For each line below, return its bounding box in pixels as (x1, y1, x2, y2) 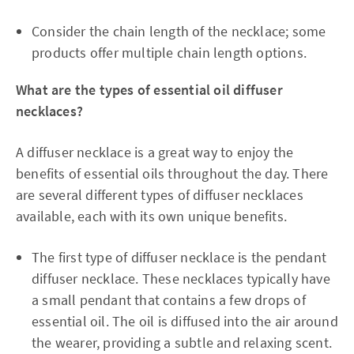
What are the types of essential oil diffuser (16, 80, 283, 99)
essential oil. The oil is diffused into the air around (32, 311, 338, 330)
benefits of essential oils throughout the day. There (16, 164, 329, 183)
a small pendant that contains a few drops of (32, 290, 306, 309)
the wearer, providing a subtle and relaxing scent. (32, 333, 333, 352)
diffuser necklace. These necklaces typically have (32, 269, 330, 288)
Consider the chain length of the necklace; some (32, 21, 326, 40)
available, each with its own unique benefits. (16, 206, 288, 225)
